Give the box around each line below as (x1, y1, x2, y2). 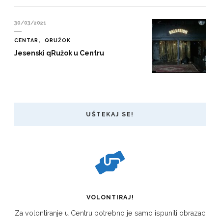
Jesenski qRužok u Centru (14, 49, 104, 57)
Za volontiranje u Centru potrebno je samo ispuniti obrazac (15, 209, 205, 218)
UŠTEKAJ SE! (86, 110, 134, 118)
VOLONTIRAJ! (86, 193, 134, 201)
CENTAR (14, 37, 38, 43)
